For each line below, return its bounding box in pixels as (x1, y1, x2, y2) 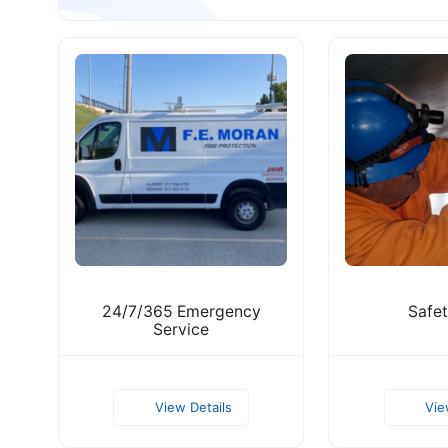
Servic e (153, 319, 210, 339)
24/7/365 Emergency (101, 301, 261, 321)
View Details (154, 398, 232, 415)
